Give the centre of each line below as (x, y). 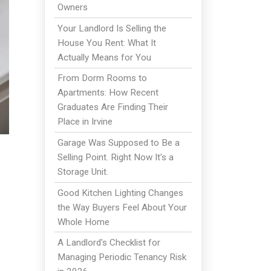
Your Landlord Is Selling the (112, 28)
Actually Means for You (104, 57)
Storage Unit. (83, 172)
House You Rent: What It (106, 43)
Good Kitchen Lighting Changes (120, 193)
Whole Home (83, 222)
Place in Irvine (85, 122)
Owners (72, 8)
